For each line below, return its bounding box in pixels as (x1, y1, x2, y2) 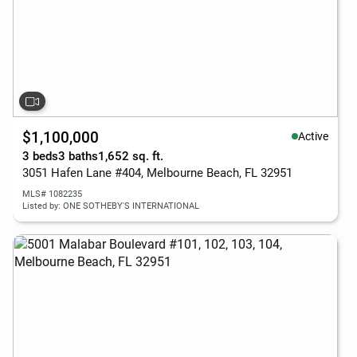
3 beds (22, 149, 58, 163)
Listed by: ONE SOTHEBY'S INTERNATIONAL (22, 201, 199, 211)
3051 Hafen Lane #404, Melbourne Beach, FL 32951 (22, 166, 292, 180)
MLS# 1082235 (22, 189, 82, 199)
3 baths (58, 149, 98, 163)
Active (298, 129, 328, 143)
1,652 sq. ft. (98, 149, 163, 163)
